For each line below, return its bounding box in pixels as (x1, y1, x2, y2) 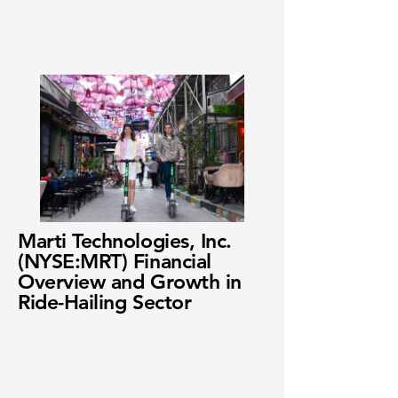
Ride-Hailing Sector (18, 290, 192, 314)
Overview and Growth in (18, 269, 242, 294)
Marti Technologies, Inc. (18, 228, 232, 253)
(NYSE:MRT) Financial (18, 249, 211, 274)
